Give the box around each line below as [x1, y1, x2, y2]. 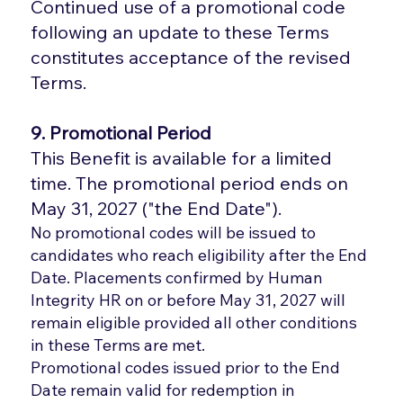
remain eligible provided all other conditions [31, 311, 358, 333]
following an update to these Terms [31, 20, 330, 43]
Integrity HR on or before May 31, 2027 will [31, 289, 346, 310]
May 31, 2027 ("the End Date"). [31, 196, 282, 219]
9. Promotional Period [31, 121, 212, 144]
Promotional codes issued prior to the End [31, 356, 341, 378]
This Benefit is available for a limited [31, 146, 333, 169]
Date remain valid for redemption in [31, 379, 296, 400]
